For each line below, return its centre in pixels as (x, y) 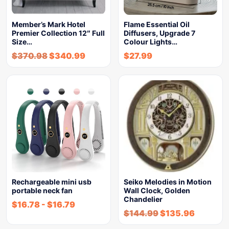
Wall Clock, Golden (157, 190)
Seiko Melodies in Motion (168, 182)
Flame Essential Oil (157, 24)
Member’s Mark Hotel (49, 24)
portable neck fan (42, 190)
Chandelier (143, 199)
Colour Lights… (151, 42)
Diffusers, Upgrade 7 (159, 33)
